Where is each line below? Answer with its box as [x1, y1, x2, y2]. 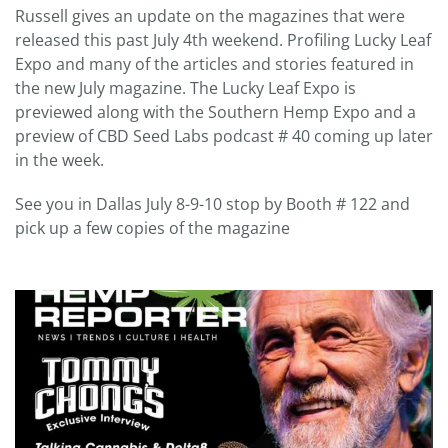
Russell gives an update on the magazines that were [15, 5, 405, 28]
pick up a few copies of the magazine [15, 217, 290, 240]
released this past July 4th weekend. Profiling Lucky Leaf [15, 29, 431, 52]
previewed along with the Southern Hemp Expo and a [15, 101, 416, 124]
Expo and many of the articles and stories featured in [15, 53, 414, 76]
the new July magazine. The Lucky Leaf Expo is [15, 77, 356, 100]
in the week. [15, 149, 104, 172]
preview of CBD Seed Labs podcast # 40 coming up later [15, 125, 433, 148]
